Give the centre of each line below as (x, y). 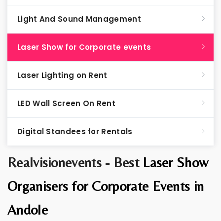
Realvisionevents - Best (75, 162)
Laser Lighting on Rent (62, 75)
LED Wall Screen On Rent (66, 103)
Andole (28, 210)
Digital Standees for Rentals (75, 131)
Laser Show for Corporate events (84, 47)
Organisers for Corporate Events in (106, 186)
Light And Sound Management (79, 19)
